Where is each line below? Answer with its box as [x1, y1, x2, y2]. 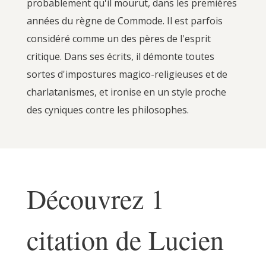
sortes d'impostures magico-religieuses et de [26, 67, 227, 81]
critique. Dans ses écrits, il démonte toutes [26, 49, 214, 63]
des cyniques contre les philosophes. [26, 103, 189, 116]
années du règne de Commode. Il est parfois [26, 14, 223, 27]
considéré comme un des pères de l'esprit [26, 31, 211, 45]
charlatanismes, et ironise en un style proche [26, 85, 226, 99]
